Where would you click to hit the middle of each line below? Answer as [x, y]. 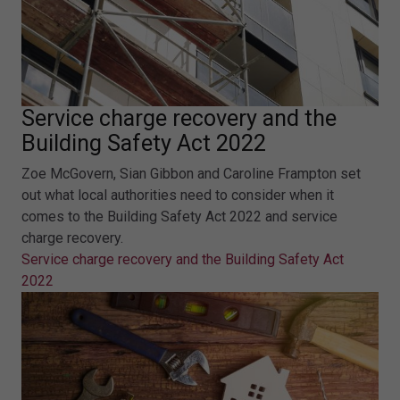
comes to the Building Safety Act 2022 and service [179, 217]
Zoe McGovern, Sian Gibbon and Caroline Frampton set [191, 174]
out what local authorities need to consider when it [178, 195]
